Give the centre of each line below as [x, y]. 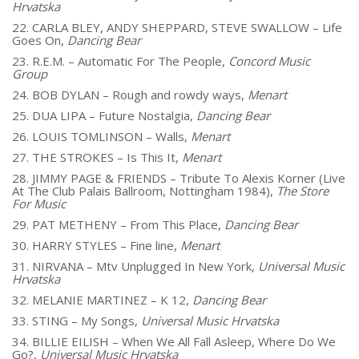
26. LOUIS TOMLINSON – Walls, [101, 136]
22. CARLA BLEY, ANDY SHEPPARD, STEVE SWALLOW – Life [177, 27]
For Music [39, 204]
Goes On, [40, 40]
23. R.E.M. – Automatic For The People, [120, 61]
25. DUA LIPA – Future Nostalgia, [104, 115]
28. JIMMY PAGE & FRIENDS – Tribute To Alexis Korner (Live [179, 178]
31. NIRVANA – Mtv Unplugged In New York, [135, 266]
